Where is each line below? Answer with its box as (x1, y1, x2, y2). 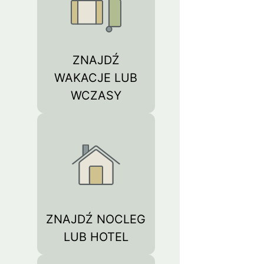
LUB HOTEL (63, 230, 128, 244)
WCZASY (70, 88, 121, 103)
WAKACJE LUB (54, 71, 138, 85)
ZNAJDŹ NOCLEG (46, 212, 146, 226)
